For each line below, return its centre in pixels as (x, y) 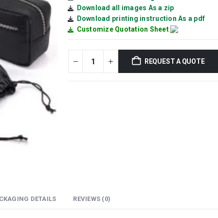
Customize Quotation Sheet (123, 29)
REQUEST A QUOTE (174, 62)
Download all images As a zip (125, 8)
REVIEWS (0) (92, 199)
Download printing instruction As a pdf (141, 19)
